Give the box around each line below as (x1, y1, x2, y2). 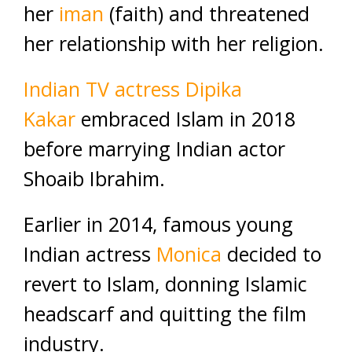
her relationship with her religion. (24, 30, 324, 57)
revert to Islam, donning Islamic (24, 270, 307, 297)
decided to (222, 240, 321, 267)
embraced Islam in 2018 (75, 105, 295, 132)
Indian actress (24, 240, 156, 267)
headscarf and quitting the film (24, 300, 306, 327)
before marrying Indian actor (24, 135, 285, 162)
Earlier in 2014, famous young (24, 211, 293, 237)
